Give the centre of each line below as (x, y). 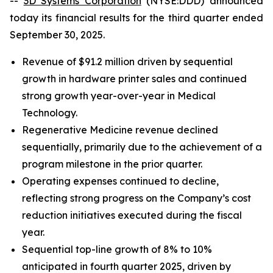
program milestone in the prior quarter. (112, 164)
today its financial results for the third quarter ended (136, 18)
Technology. (50, 113)
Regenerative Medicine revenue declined (120, 130)
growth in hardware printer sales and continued (134, 79)
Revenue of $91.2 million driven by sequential (127, 62)
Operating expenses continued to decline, (120, 181)
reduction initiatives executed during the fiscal (132, 215)
